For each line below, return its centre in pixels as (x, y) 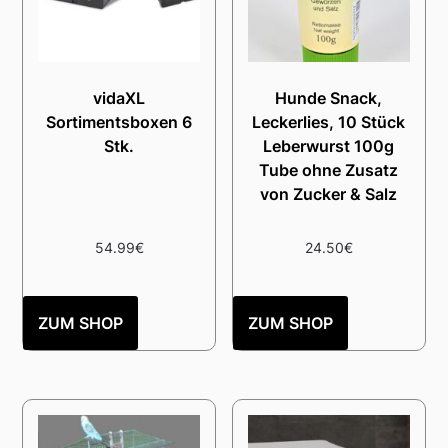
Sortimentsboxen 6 (119, 122)
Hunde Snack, (329, 98)
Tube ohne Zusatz (329, 170)
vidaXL (119, 98)
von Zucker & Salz (329, 194)
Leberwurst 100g (329, 146)
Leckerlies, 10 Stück (329, 122)
